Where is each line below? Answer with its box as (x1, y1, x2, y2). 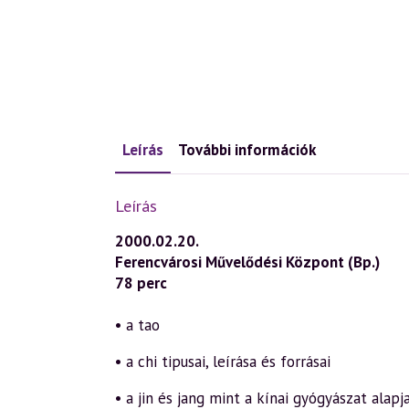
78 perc (115, 273, 167, 293)
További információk (178, 140, 316, 160)
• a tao (115, 315, 160, 335)
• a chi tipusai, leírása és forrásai (115, 351, 330, 372)
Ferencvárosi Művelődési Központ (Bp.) (115, 252, 380, 272)
